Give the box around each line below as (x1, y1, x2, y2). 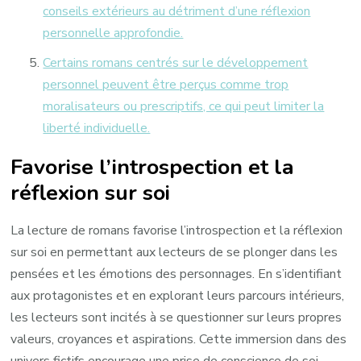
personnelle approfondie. (43, 23, 184, 42)
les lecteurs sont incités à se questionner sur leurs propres (10, 308, 342, 326)
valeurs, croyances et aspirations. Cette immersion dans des (10, 330, 347, 348)
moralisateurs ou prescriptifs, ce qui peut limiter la (43, 97, 325, 115)
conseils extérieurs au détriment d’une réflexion (43, 2, 311, 20)
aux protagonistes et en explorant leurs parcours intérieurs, (10, 286, 345, 305)
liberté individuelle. (43, 118, 151, 137)
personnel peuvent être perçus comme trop (43, 75, 289, 93)
